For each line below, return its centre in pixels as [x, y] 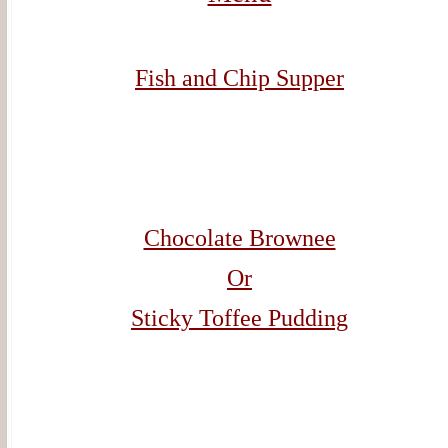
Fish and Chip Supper [239, 78]
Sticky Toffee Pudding [239, 318]
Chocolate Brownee [239, 238]
